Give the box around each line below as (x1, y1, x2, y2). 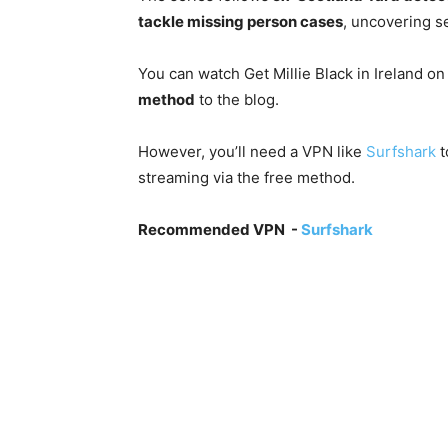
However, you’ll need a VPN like (138, 141, 366, 161)
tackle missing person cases (138, 11, 343, 31)
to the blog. (195, 89, 279, 109)
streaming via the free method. (138, 167, 355, 187)
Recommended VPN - (138, 219, 301, 239)
